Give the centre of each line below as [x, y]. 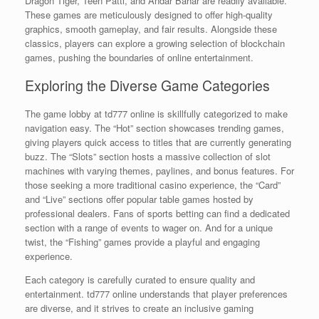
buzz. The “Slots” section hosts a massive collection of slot [148, 156]
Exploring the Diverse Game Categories [147, 86]
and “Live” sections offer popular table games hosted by [139, 199]
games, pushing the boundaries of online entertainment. [139, 57]
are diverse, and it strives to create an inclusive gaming [139, 308]
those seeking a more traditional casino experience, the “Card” [153, 184]
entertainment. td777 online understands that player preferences [156, 293]
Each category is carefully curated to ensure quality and [140, 279]
